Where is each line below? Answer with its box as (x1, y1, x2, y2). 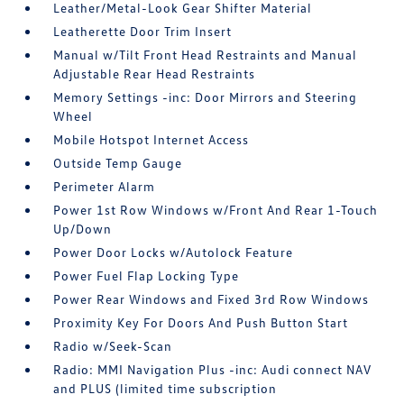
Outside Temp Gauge (53, 155, 183, 171)
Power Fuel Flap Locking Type (53, 268, 240, 284)
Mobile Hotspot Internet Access (53, 132, 250, 148)
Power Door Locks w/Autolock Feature (53, 244, 294, 261)
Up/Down (53, 221, 113, 237)
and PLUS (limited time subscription (53, 381, 278, 397)
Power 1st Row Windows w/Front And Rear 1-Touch (53, 202, 379, 218)
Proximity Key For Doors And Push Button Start (53, 315, 349, 331)
